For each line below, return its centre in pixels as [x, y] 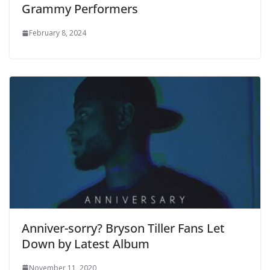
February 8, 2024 [58, 33]
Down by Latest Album [86, 243]
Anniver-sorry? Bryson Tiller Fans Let [123, 228]
